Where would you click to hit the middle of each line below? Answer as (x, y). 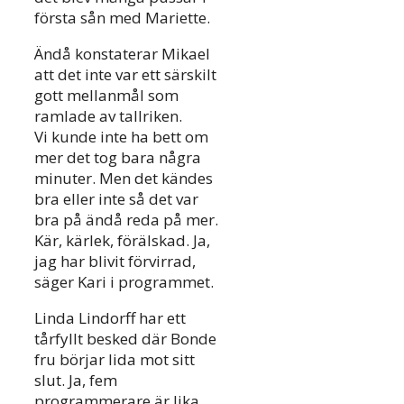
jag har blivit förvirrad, (115, 262)
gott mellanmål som (106, 96)
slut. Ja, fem (76, 381)
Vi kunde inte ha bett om (121, 137)
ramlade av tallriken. (108, 116)
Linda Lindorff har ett (110, 318)
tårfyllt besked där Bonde (125, 339)
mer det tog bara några (118, 158)
